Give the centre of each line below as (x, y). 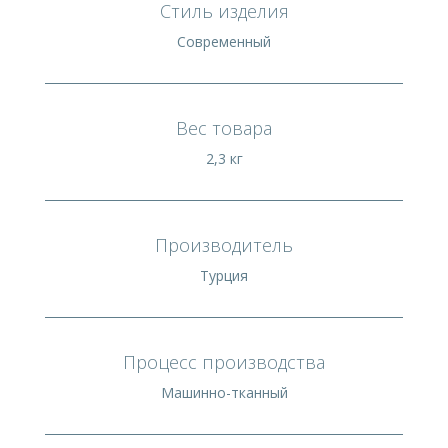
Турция (224, 275)
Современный (224, 41)
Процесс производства (224, 361)
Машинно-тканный (224, 392)
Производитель (224, 244)
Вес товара (224, 127)
